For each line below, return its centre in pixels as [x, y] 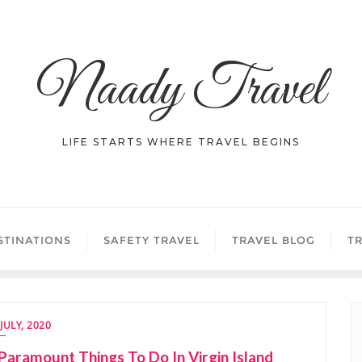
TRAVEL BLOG [274, 240]
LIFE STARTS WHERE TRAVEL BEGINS [181, 142]
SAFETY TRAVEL [152, 240]
